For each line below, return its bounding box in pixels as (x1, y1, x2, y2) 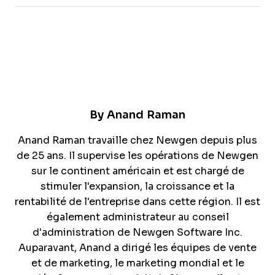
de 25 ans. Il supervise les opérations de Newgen (17, 150, 258, 161)
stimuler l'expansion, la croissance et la (41, 181, 234, 192)
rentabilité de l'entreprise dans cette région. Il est (15, 196, 260, 207)
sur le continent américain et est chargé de (31, 166, 244, 177)
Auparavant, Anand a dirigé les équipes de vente (18, 242, 257, 254)
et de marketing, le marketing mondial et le (31, 258, 244, 269)
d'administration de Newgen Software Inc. (33, 227, 242, 238)
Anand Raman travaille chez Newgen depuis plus (18, 135, 257, 146)
